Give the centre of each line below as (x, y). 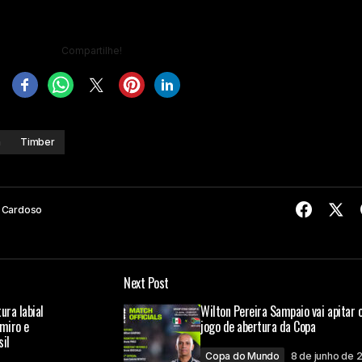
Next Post (146, 282)
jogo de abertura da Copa (258, 326)
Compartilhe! (91, 50)
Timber (38, 141)
